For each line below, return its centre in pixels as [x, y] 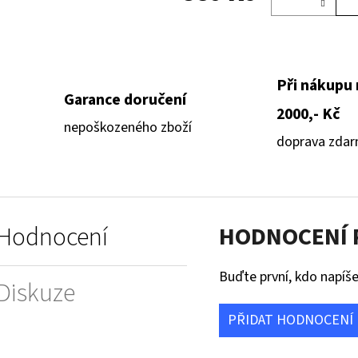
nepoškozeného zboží [128, 128]
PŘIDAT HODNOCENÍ [291, 320]
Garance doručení [125, 100]
